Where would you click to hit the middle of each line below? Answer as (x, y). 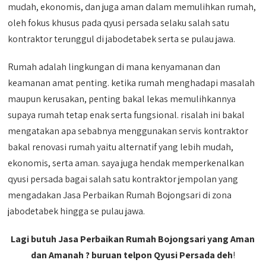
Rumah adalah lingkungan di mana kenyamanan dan (114, 66)
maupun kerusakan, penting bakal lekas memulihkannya (122, 99)
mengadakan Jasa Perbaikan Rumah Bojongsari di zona (120, 195)
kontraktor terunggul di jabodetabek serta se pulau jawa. (122, 39)
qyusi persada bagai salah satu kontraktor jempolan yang (123, 179)
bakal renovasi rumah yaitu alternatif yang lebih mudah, (121, 147)
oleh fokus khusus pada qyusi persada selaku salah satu (119, 23)
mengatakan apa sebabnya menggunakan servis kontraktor (128, 131)
